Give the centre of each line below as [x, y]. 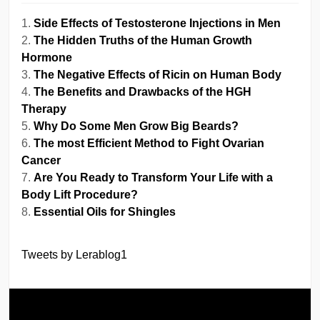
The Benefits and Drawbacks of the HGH [143, 92]
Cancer [41, 161]
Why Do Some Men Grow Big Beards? [136, 126]
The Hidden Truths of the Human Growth [143, 41]
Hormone [47, 58]
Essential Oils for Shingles [105, 212]
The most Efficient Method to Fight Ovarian [149, 144]
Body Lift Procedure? [80, 195]
